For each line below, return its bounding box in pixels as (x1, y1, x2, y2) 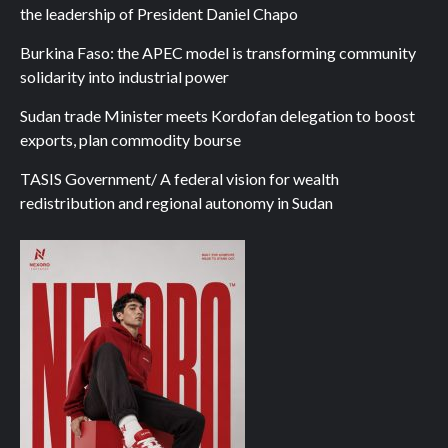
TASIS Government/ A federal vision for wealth (20, 169, 339, 188)
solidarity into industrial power (20, 67, 229, 86)
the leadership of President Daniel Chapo (20, 4, 298, 23)
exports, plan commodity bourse (20, 130, 241, 149)
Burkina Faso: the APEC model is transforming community (20, 43, 416, 62)
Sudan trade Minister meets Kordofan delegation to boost (20, 106, 415, 125)
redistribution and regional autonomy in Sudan (20, 193, 333, 212)
